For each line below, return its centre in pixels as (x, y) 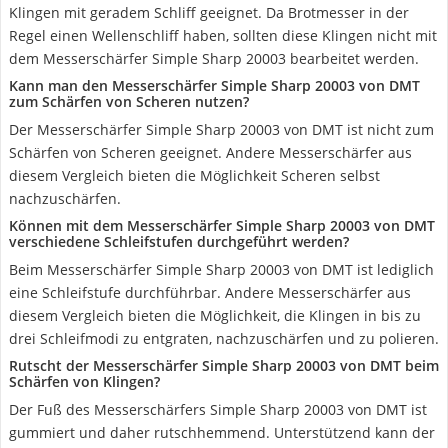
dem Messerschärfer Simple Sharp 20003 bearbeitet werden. (214, 58)
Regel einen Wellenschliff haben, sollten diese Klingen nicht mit (223, 35)
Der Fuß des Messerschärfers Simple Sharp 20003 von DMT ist (218, 409)
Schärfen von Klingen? (84, 381)
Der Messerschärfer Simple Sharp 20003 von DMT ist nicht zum (221, 129)
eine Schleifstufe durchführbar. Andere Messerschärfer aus (210, 292)
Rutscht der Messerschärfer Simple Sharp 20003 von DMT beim (224, 365)
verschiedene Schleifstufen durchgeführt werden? (179, 241)
